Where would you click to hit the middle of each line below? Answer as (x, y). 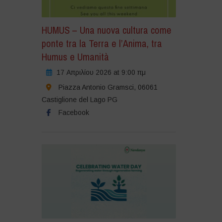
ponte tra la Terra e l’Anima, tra (102, 44)
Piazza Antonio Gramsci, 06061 (108, 87)
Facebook (74, 113)
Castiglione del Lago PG (79, 100)
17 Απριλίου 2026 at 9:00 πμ (101, 73)
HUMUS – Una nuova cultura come (106, 30)
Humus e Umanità (75, 57)
